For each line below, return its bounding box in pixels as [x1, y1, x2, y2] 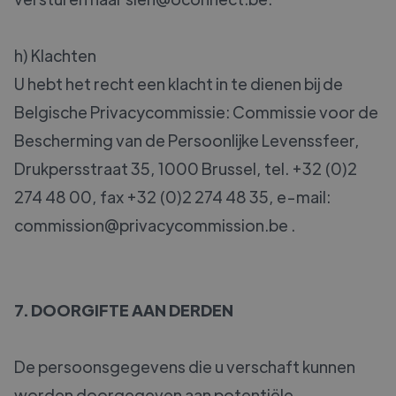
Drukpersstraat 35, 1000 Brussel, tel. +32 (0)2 [14, 158, 357, 179]
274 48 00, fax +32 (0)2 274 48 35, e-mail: [14, 187, 331, 208]
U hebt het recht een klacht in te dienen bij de [14, 73, 343, 95]
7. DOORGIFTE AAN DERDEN [14, 300, 233, 321]
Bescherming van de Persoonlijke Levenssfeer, [14, 130, 360, 151]
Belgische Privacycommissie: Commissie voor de [14, 102, 378, 123]
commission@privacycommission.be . [14, 215, 295, 236]
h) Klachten [14, 45, 96, 66]
